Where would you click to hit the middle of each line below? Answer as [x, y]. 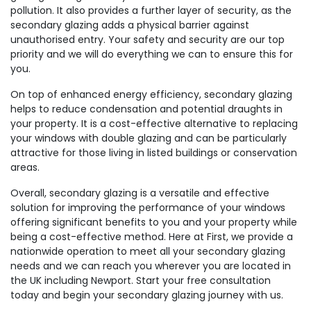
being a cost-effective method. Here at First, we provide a [152, 237]
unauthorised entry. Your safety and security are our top [148, 40]
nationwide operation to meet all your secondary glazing [148, 251]
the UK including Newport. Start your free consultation [141, 280]
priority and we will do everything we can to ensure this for [152, 54]
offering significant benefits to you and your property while [154, 222]
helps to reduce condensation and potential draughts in [146, 109]
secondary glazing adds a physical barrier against [130, 25]
